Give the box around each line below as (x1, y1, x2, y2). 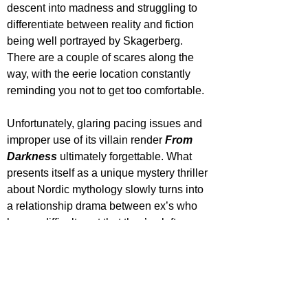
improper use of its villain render (7, 133, 165, 146)
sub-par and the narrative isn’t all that (7, 265, 189, 278)
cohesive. (7, 282, 54, 294)
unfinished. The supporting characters (7, 232, 193, 245)
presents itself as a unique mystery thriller (7, 166, 210, 179)
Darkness (7, 150, 57, 162)
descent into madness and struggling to (7, 1, 200, 14)
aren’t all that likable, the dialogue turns (7, 249, 200, 261)
